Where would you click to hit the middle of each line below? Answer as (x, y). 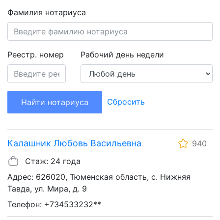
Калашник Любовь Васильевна (74, 143)
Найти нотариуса (55, 102)
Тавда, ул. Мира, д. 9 (47, 189)
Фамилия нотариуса (47, 13)
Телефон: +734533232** (54, 205)
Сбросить (126, 102)
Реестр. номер (36, 55)
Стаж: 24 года (53, 161)
